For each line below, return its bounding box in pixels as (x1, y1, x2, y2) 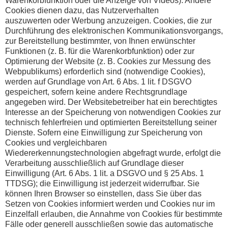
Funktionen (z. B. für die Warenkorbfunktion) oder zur (5, 47, 194, 56)
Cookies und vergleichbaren (5, 138, 107, 148)
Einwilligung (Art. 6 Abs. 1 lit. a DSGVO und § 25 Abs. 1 (5, 169, 204, 178)
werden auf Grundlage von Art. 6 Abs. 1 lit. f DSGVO (5, 77, 191, 87)
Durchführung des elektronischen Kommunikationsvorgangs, (5, 26, 223, 36)
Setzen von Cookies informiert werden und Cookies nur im (5, 199, 215, 209)
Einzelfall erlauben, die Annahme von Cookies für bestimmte (5, 210, 222, 219)
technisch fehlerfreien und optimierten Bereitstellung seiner (5, 118, 217, 127)
